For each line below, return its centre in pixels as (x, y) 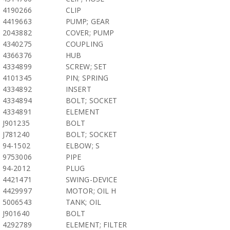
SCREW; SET (86, 66)
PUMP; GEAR (88, 21)
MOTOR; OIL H (91, 191)
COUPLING (84, 44)
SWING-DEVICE (92, 179)
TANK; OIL (83, 202)
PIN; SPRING (87, 78)
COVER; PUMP (90, 33)
